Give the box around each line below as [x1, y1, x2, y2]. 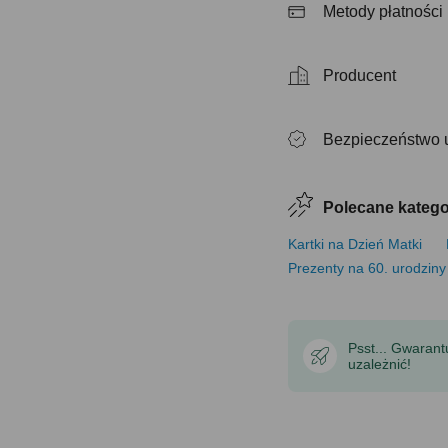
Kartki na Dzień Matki [288, 236, 423, 252]
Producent [323, 67, 397, 84]
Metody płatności [323, 3, 444, 20]
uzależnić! [348, 356, 412, 372]
